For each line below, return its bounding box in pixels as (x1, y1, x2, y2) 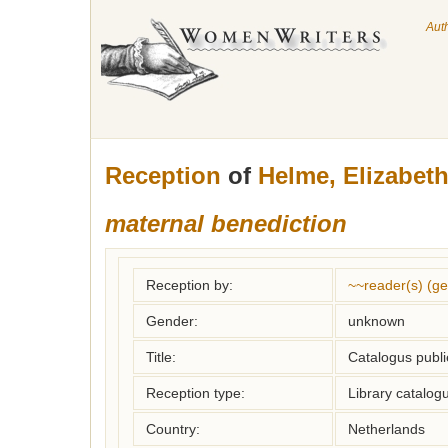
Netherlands (348, 421, 425, 437)
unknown (348, 313, 405, 329)
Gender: (146, 313, 198, 329)
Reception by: (146, 277, 233, 293)
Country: (146, 421, 200, 437)
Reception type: (146, 385, 245, 401)
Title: (146, 349, 176, 365)
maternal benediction (105, 210, 347, 237)
